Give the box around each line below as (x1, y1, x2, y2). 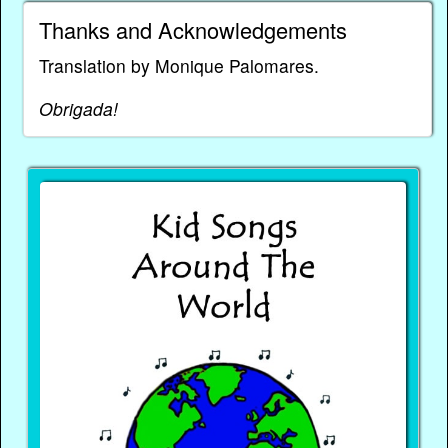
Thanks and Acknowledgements (38, 14, 347, 46)
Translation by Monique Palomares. (38, 53, 319, 79)
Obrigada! (38, 95, 118, 121)
